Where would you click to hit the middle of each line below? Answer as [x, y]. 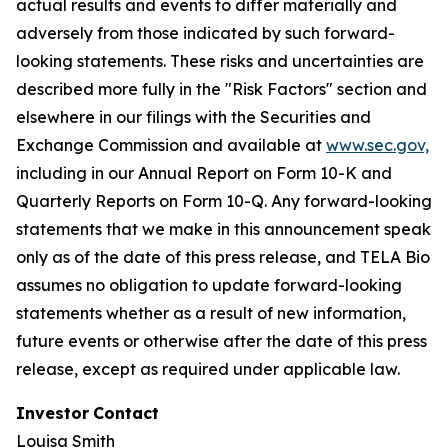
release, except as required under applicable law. [208, 369]
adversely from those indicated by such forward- [205, 33]
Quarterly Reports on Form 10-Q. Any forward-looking [224, 201]
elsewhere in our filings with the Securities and [193, 117]
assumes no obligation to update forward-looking [209, 285]
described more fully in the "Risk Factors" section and [221, 89]
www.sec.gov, [377, 145]
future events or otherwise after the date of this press [221, 341]
